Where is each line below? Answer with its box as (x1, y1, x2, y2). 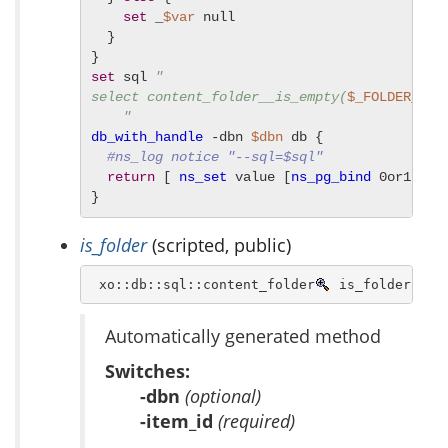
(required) (218, 409, 295, 434)
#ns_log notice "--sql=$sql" (107, 149, 323, 166)
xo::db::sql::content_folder (90, 276, 315, 292)
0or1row (371, 169, 443, 186)
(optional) (185, 384, 261, 409)
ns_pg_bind (291, 169, 371, 186)
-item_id (140, 409, 218, 434)
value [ (227, 169, 291, 186)
